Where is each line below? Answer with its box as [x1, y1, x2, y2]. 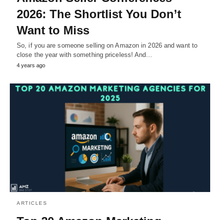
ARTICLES [17, 200, 47, 206]
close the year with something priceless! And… [17, 51, 153, 58]
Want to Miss [17, 23, 89, 37]
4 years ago [17, 62, 45, 68]
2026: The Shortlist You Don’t [17, 7, 181, 21]
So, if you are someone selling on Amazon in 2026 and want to [17, 41, 198, 49]
